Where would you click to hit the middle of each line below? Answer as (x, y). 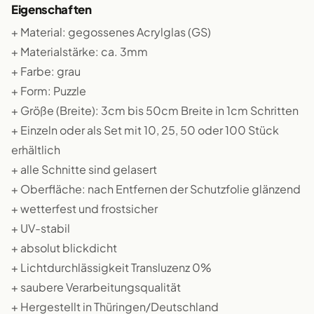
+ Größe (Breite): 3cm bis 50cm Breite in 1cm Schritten (155, 110)
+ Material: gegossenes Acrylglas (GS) (111, 32)
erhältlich (36, 150)
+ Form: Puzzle (49, 91)
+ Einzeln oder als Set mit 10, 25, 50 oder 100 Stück (145, 130)
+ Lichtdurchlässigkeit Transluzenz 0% (111, 267)
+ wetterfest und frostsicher (84, 209)
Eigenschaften (52, 9)
